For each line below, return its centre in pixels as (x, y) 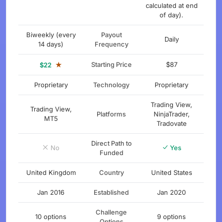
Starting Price (111, 64)
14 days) (51, 44)
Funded (111, 153)
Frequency (111, 44)
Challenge (111, 212)
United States (171, 172)
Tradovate (171, 123)
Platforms (111, 114)
